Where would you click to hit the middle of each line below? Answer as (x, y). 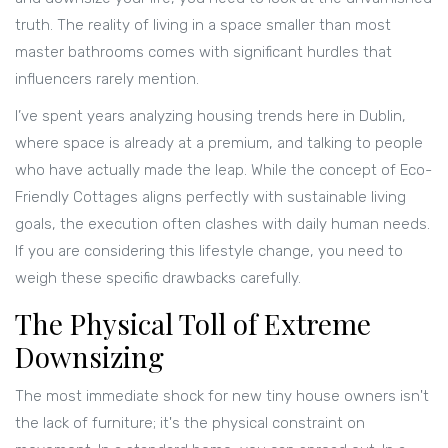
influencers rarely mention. (107, 79)
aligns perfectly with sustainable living (272, 197)
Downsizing (89, 357)
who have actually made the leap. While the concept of (207, 170)
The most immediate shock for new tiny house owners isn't (222, 396)
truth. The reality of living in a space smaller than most (203, 25)
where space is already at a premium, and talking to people (219, 143)
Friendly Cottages (76, 197)
